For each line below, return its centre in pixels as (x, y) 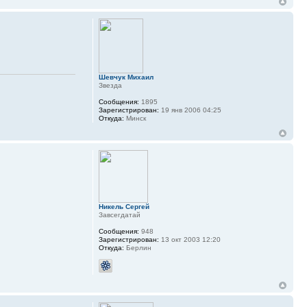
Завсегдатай (119, 215)
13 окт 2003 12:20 (189, 240)
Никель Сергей (124, 207)
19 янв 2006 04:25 (190, 110)
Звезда (110, 86)
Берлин (137, 248)
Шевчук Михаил (126, 77)
